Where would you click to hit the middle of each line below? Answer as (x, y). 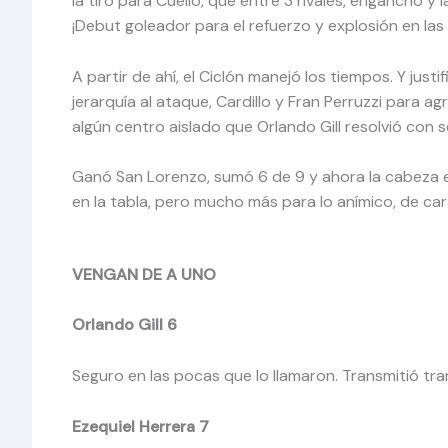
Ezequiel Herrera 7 (140, 426)
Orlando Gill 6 (124, 325)
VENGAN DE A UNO (144, 274)
